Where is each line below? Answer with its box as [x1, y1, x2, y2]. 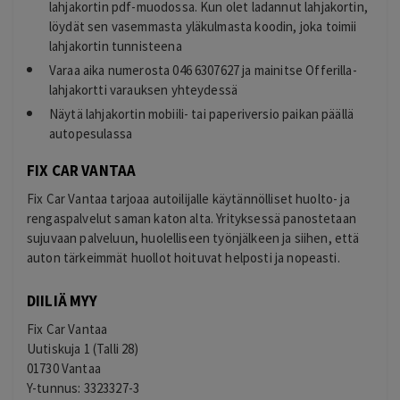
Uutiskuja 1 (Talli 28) [27, 339, 139, 357]
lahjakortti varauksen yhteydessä [49, 81, 238, 99]
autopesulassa [49, 125, 133, 143]
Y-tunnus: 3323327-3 [27, 379, 140, 396]
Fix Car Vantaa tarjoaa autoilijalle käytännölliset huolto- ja [27, 190, 350, 208]
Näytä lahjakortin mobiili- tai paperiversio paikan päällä [49, 105, 354, 123]
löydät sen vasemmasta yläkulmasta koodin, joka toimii [49, 18, 357, 36]
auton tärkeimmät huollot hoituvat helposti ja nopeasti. [27, 249, 340, 267]
